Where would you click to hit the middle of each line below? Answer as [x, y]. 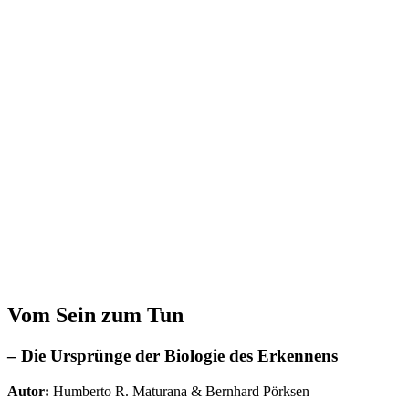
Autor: [30, 391]
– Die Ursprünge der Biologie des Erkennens [173, 355]
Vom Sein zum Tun [95, 315]
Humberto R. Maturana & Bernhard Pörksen [181, 391]
